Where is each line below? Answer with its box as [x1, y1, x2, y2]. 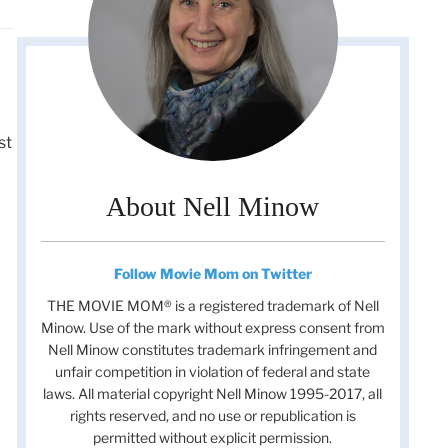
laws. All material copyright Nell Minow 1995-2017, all [43, 385, 383, 403]
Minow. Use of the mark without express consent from [40, 319, 385, 337]
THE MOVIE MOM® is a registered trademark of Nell [46, 297, 379, 315]
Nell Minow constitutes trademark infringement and [48, 341, 378, 359]
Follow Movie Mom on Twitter [113, 265, 312, 283]
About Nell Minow [106, 191, 320, 223]
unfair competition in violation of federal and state [55, 363, 371, 381]
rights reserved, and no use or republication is [69, 407, 356, 425]
